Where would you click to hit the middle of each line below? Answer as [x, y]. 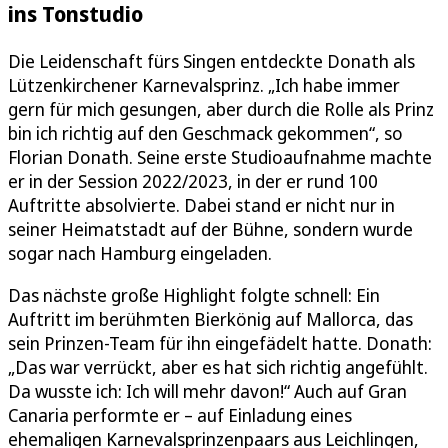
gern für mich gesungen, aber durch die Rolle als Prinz [221, 108]
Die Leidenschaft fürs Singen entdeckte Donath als [211, 60]
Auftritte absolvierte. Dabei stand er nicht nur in [201, 204]
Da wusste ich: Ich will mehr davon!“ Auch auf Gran [207, 390]
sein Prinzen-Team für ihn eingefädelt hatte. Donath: [220, 342]
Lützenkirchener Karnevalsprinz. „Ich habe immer [204, 84]
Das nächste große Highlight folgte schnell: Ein [194, 294]
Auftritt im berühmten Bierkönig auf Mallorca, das [210, 318]
